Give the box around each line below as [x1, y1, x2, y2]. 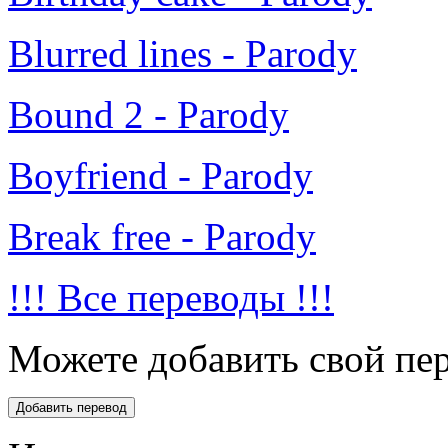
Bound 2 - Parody [8, 93, 289, 137]
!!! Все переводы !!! [8, 276, 334, 320]
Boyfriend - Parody [8, 154, 313, 198]
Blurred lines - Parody [8, 32, 357, 76]
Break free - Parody [8, 215, 316, 259]
